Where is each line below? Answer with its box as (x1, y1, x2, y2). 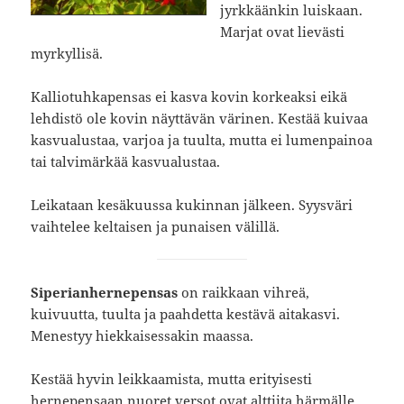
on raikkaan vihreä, (178, 283, 310, 302)
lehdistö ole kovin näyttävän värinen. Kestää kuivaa (31, 109, 369, 128)
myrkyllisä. (31, 44, 104, 63)
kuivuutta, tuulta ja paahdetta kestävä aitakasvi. (31, 305, 341, 324)
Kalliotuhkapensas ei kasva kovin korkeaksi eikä (31, 87, 348, 106)
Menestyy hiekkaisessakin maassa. (31, 326, 254, 345)
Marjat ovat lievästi (220, 23, 345, 41)
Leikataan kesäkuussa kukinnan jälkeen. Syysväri (31, 196, 353, 215)
